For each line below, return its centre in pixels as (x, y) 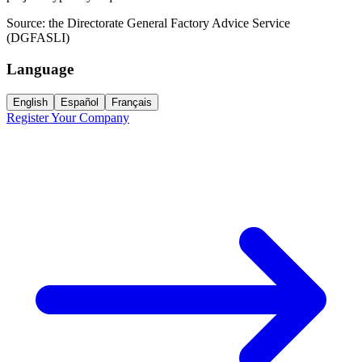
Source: (27, 23)
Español (80, 102)
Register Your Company (68, 117)
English (30, 102)
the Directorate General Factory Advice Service (169, 23)
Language (40, 69)
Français (132, 102)
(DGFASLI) (38, 38)
